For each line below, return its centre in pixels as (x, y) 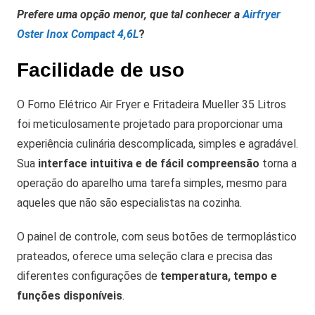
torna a (278, 164)
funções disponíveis (70, 296)
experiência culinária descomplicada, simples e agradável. (157, 144)
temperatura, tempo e (219, 276)
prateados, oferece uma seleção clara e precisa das (145, 257)
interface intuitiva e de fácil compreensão (149, 164)
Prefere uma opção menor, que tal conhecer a (130, 15)
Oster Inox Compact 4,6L (78, 34)
